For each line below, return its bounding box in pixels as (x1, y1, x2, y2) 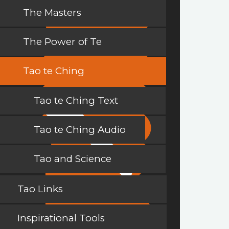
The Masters (23, 7, 81, 19)
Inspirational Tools (17, 212, 105, 224)
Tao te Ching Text (34, 95, 118, 107)
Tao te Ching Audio (34, 124, 126, 136)
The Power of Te (23, 36, 102, 48)
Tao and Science (34, 153, 111, 165)
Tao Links (17, 183, 63, 195)
